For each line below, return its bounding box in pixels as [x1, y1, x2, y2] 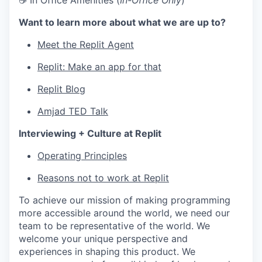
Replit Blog [37, 83, 85, 95]
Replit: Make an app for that [37, 61, 161, 73]
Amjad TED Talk [37, 105, 108, 117]
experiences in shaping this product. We [19, 246, 195, 257]
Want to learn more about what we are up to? [19, 16, 226, 28]
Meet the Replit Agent [37, 39, 134, 50]
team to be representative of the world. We [19, 220, 210, 232]
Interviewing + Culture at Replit [19, 127, 161, 139]
